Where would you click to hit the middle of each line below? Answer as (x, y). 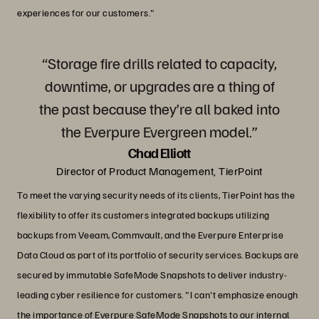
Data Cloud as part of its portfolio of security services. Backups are (158, 254)
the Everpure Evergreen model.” (159, 131)
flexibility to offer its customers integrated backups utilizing (143, 214)
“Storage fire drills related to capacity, (159, 62)
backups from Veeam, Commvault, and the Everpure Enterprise (150, 234)
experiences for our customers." (86, 12)
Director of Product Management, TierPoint (159, 171)
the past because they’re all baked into (159, 108)
